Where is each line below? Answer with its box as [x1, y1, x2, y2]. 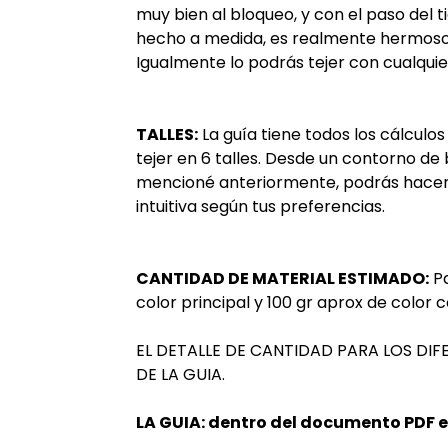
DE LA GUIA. [135, 363, 225, 387]
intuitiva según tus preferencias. [135, 195, 385, 219]
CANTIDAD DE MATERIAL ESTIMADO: [135, 267, 429, 291]
